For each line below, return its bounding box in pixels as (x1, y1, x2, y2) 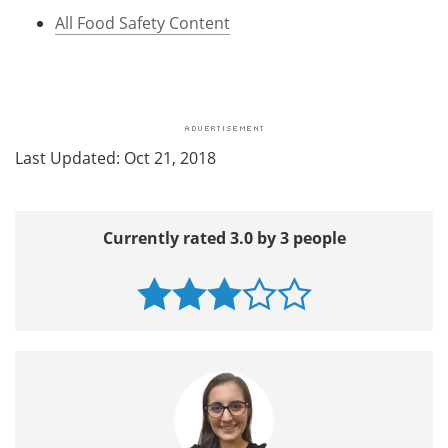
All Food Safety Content (55, 11, 230, 34)
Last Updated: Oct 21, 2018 (15, 146, 216, 169)
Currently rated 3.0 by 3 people (102, 226, 346, 249)
